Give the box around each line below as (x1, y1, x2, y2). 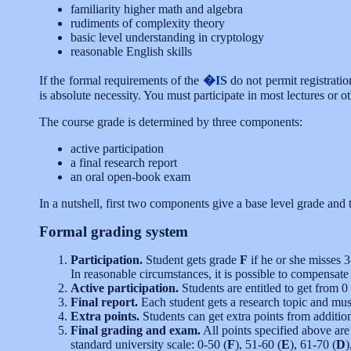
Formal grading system (39, 223, 188, 240)
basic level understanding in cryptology (71, 30, 264, 44)
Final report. (71, 295, 138, 309)
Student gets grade (143, 252, 240, 266)
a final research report (71, 155, 177, 169)
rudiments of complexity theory (71, 16, 225, 30)
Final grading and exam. (71, 323, 201, 337)
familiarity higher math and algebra (71, 2, 243, 16)
